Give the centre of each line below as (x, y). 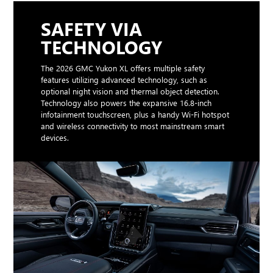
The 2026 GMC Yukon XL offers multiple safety (123, 68)
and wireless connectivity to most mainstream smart (133, 126)
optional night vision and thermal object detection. (130, 91)
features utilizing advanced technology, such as (124, 80)
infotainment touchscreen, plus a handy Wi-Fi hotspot (135, 115)
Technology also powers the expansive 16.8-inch (126, 103)
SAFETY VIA (92, 29)
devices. (55, 138)
